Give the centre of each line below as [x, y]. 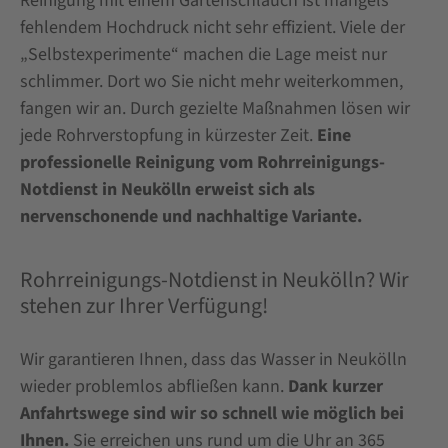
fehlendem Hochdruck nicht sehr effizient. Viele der [212, 28]
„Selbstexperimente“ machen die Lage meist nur [203, 55]
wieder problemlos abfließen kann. [154, 387]
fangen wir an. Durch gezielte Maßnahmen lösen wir [215, 109]
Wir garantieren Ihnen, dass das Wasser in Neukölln [213, 360]
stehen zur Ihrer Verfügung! [144, 305]
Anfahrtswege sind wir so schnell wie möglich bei [212, 414]
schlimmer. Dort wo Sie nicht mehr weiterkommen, [211, 82]
